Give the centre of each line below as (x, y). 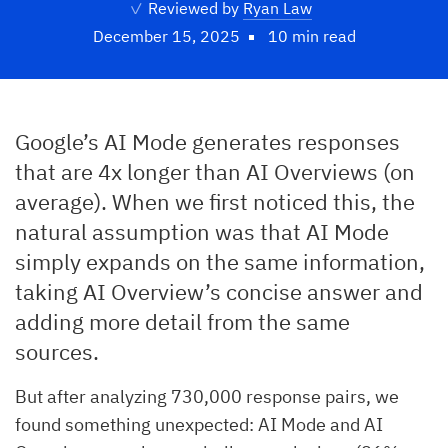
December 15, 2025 (166, 36)
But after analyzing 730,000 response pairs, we (207, 396)
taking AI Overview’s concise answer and (219, 291)
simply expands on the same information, (220, 261)
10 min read (311, 36)
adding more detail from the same (182, 321)
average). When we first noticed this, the (215, 201)
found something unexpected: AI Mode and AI (199, 424)
